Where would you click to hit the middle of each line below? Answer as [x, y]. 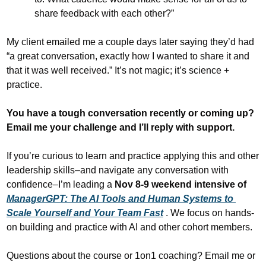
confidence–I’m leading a [61, 184]
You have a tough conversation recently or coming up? [130, 113]
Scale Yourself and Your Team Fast [85, 213]
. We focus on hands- [210, 213]
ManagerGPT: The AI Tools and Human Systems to [120, 199]
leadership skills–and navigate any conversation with [118, 170]
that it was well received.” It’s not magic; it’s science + [118, 70]
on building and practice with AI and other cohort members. [129, 227]
